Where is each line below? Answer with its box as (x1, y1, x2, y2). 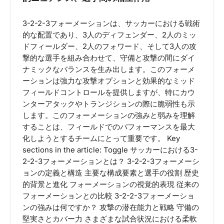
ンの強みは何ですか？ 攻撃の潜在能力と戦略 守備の (22, 202, 199, 212)
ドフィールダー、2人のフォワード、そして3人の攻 (22, 41, 196, 51)
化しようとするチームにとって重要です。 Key (22, 133, 180, 143)
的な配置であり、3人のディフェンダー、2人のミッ (22, 30, 196, 39)
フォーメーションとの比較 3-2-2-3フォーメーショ (22, 191, 194, 200)
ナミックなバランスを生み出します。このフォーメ (22, 64, 195, 74)
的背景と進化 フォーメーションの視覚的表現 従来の (22, 179, 199, 189)
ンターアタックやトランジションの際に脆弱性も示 (22, 99, 195, 108)
